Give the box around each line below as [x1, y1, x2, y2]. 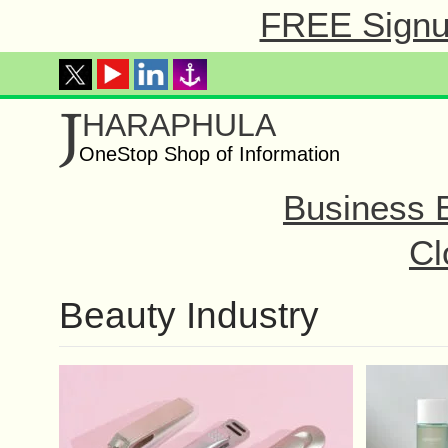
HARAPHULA [82, 107, 276, 143]
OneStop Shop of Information [79, 143, 340, 165]
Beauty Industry [59, 295, 319, 336]
